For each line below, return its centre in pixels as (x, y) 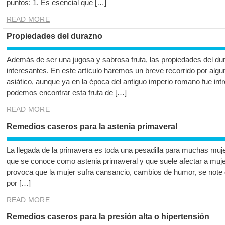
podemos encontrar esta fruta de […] (66, 93)
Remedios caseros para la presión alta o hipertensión (108, 217)
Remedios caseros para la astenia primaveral (92, 127)
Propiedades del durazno (54, 36)
